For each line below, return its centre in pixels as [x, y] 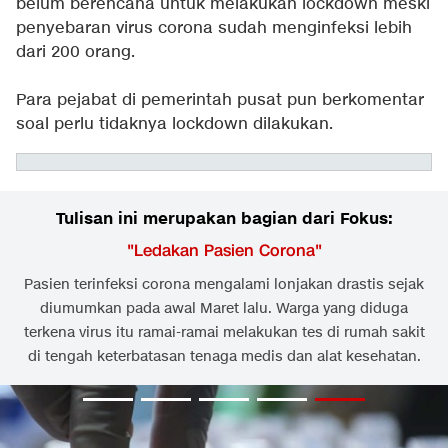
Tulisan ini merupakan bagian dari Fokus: [224, 219]
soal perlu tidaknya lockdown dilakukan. [174, 124]
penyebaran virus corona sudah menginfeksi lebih [214, 28]
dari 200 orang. [75, 52]
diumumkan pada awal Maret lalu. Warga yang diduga [224, 308]
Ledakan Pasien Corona [224, 250]
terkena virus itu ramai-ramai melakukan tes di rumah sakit [224, 332]
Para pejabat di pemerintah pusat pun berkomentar [220, 100]
